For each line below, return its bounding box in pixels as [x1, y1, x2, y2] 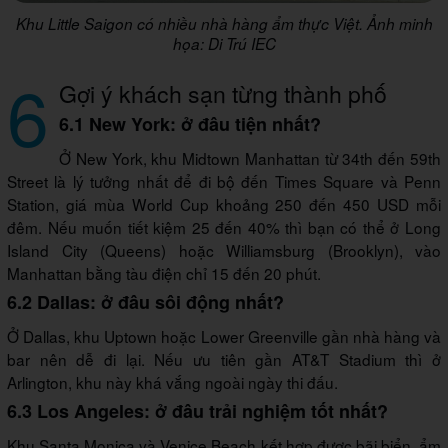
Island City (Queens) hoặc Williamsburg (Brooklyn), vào [7, 239, 441, 261]
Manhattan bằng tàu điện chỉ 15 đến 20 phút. [7, 262, 321, 284]
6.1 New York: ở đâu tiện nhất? [59, 111, 321, 137]
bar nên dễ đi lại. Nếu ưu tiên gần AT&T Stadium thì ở [7, 348, 441, 370]
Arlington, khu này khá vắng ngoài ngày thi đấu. [7, 371, 338, 393]
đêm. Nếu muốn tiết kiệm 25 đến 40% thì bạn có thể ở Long [7, 216, 441, 238]
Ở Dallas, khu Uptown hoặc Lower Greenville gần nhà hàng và [7, 325, 441, 347]
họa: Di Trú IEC [172, 33, 276, 54]
